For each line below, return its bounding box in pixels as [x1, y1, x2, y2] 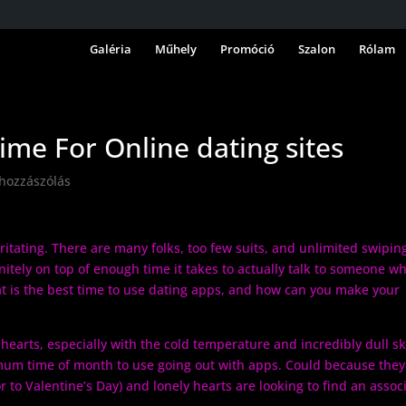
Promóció [220, 41, 275, 57]
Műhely [155, 41, 197, 57]
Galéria [90, 41, 131, 57]
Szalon [298, 41, 335, 57]
